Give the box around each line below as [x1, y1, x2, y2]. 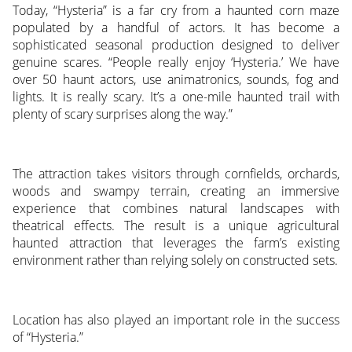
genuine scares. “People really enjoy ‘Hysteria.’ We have [12, 53, 340, 71]
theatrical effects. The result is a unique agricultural [12, 217, 340, 235]
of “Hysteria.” [12, 328, 83, 346]
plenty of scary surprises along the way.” [12, 105, 233, 123]
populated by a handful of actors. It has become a [12, 19, 340, 37]
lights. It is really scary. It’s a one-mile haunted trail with [12, 88, 340, 106]
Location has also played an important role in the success [12, 311, 340, 329]
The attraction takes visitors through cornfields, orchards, [12, 165, 340, 183]
